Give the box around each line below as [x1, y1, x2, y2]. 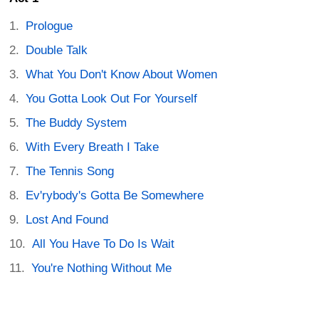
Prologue [26, 19, 73, 33]
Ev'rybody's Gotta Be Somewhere [26, 189, 204, 203]
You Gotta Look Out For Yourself [26, 92, 198, 106]
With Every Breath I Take [26, 140, 159, 155]
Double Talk [26, 43, 88, 58]
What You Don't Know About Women [26, 68, 218, 82]
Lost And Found [26, 213, 109, 227]
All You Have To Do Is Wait [32, 237, 175, 251]
